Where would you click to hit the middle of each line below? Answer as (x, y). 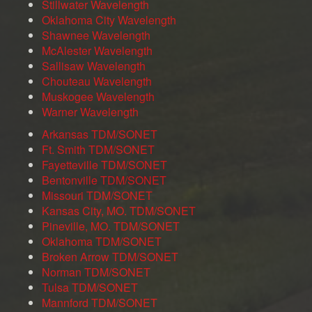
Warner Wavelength (90, 112)
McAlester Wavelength (97, 51)
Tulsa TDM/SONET (90, 288)
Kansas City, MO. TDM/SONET (119, 211)
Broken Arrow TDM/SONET (110, 257)
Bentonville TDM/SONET (104, 180)
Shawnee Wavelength (96, 36)
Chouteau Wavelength (97, 81)
